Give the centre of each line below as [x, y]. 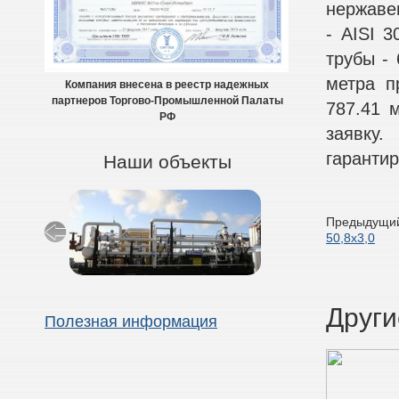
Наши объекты [167, 162]
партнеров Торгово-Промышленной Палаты [167, 101]
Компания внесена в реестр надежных [167, 85]
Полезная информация [131, 322]
